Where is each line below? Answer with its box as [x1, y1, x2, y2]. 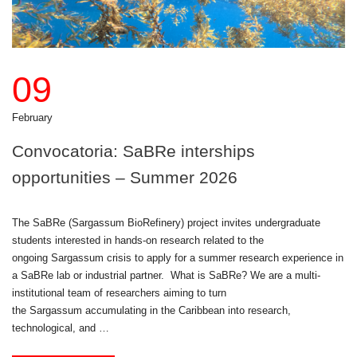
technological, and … [12, 322, 109, 335]
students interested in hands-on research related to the [12, 234, 264, 247]
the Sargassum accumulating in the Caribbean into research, [12, 304, 291, 317]
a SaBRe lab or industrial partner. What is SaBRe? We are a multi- [12, 269, 320, 282]
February [12, 112, 53, 124]
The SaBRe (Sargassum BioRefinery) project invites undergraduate [12, 217, 320, 229]
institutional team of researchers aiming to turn [12, 287, 226, 300]
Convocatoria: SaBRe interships [12, 142, 255, 161]
